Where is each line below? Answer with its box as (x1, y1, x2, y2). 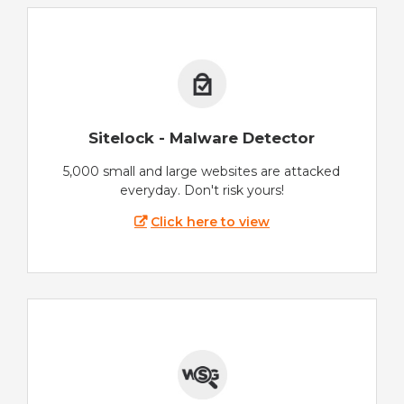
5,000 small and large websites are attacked (63, 163, 341, 180)
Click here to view (151, 214, 271, 231)
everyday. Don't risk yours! (120, 182, 284, 199)
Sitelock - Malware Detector (88, 128, 316, 147)
